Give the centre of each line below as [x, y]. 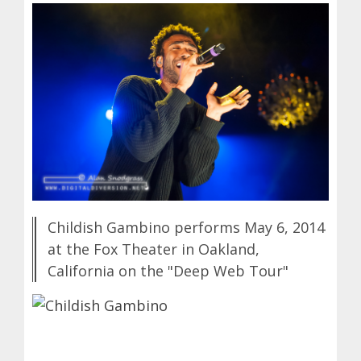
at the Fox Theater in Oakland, [154, 249]
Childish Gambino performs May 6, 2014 [186, 227]
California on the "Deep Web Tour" [168, 270]
